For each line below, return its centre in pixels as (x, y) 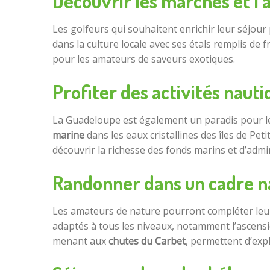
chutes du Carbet (147, 241)
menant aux (80, 241)
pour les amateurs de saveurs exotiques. (144, 59)
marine (68, 135)
